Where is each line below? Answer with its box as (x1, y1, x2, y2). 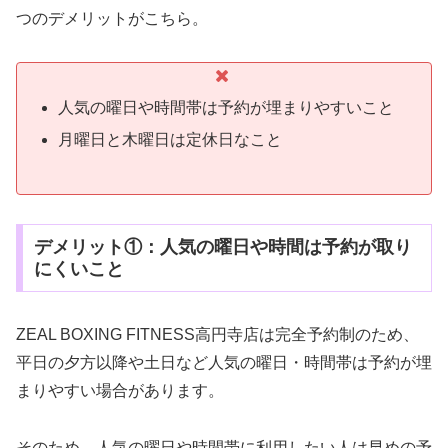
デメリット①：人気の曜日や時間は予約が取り (33, 236, 412, 257)
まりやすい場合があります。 (16, 381, 224, 399)
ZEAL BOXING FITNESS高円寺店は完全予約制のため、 (16, 325, 419, 343)
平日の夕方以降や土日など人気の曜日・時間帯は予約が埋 (16, 353, 432, 371)
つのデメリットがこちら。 (16, 10, 208, 28)
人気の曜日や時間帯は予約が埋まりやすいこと (58, 99, 395, 117)
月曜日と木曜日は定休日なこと (58, 130, 283, 148)
